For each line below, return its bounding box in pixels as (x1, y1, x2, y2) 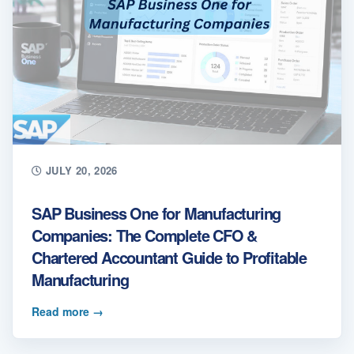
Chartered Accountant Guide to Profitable (32, 245, 307, 269)
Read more (32, 303, 92, 319)
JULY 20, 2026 (42, 162, 118, 178)
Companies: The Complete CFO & (32, 223, 258, 247)
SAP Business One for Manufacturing (32, 201, 281, 224)
